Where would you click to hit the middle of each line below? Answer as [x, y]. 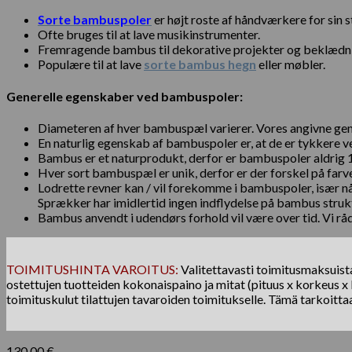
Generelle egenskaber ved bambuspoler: [125, 96]
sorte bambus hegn [200, 64]
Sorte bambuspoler [95, 20]
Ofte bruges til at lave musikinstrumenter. [149, 35]
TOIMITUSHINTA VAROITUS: [92, 269]
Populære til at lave [91, 64]
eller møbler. [291, 64]
